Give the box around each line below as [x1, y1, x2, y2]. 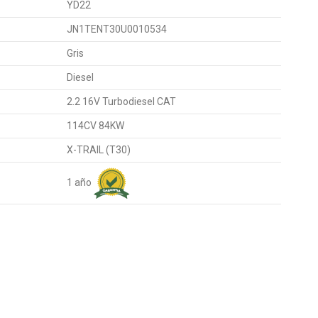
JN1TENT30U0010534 [66, 23, 167, 35]
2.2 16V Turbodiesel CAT [66, 96, 176, 108]
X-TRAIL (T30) [66, 144, 131, 156]
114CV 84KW [66, 120, 124, 132]
